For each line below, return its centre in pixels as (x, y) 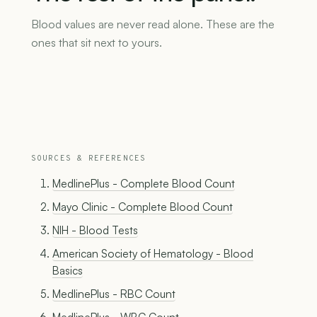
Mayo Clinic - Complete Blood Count (143, 207)
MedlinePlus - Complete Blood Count (144, 184)
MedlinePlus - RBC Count (114, 294)
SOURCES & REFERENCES (88, 159)
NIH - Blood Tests (95, 230)
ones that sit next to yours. (97, 43)
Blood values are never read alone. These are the (153, 24)
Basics (68, 271)
